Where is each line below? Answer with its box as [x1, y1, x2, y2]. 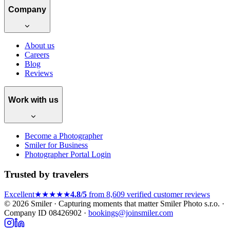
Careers [25, 50, 49, 59]
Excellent [4, 190, 34, 199]
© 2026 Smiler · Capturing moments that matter [4, 199, 158, 208]
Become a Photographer [25, 131, 103, 140]
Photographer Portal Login [25, 149, 111, 159]
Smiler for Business [25, 140, 88, 149]
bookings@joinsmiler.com [88, 208, 173, 218]
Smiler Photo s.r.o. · [158, 199, 224, 208]
